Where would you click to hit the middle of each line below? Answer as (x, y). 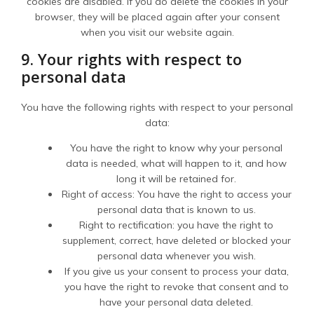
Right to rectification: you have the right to (176, 225)
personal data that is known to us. (176, 210)
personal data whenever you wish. (176, 256)
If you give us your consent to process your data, (176, 271)
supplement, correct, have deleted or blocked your (176, 240)
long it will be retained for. (176, 179)
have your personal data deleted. (176, 302)
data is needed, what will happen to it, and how (176, 163)
